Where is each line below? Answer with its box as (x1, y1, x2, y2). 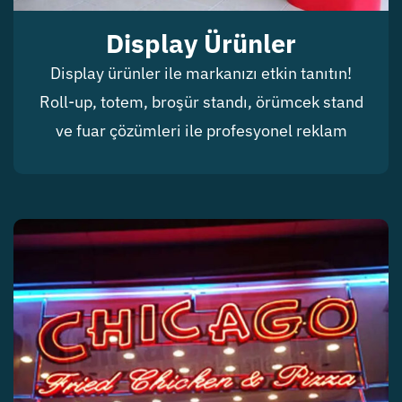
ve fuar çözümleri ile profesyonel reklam (55, 120, 347, 142)
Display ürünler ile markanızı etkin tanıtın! (50, 63, 352, 84)
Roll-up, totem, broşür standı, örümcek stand (39, 92, 363, 113)
